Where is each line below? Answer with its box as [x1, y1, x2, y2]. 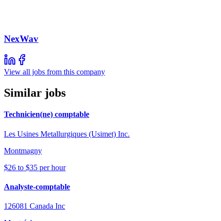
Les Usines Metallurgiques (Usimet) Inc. [4, 129, 130, 138]
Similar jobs [4, 86, 66, 100]
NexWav [4, 34, 38, 44]
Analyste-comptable [4, 182, 70, 191]
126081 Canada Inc [4, 202, 65, 211]
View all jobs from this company [4, 68, 105, 76]
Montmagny [4, 146, 42, 155]
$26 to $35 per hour [4, 163, 66, 172]
